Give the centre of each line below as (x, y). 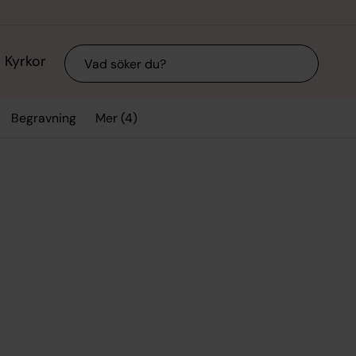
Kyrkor (25, 62)
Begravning (44, 118)
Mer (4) (116, 118)
